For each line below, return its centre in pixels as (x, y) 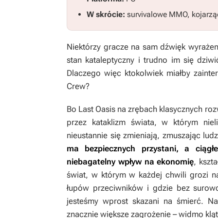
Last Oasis (97, 109)
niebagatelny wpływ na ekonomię (130, 162)
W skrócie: (107, 14)
